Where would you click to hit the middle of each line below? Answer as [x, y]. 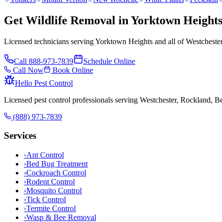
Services [20, 136]
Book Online [72, 70]
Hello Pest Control [44, 83]
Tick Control [46, 199]
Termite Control [51, 208]
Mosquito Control [54, 190]
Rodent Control [51, 181]
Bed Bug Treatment [57, 164]
